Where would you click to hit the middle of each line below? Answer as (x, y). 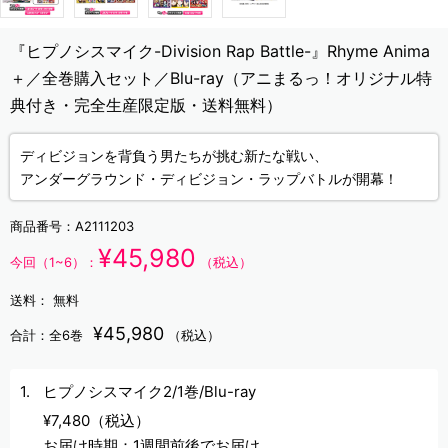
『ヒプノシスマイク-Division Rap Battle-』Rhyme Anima (220, 50)
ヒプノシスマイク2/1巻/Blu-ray (149, 391)
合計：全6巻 (46, 334)
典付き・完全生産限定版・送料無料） (146, 104)
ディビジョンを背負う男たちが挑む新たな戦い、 (174, 155)
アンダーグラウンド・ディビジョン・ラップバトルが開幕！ (209, 178)
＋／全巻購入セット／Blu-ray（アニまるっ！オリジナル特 (221, 77)
